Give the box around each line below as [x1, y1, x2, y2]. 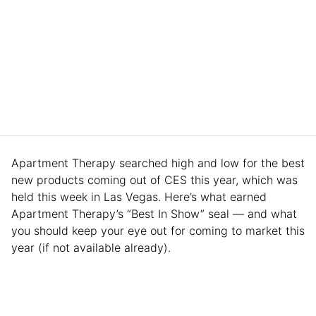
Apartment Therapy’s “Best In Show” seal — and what [11, 206, 297, 221]
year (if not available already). [11, 240, 171, 255]
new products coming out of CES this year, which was [11, 172, 298, 187]
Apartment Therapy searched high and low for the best [11, 155, 305, 170]
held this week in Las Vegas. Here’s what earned [11, 189, 267, 204]
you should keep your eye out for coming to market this [11, 223, 305, 238]
